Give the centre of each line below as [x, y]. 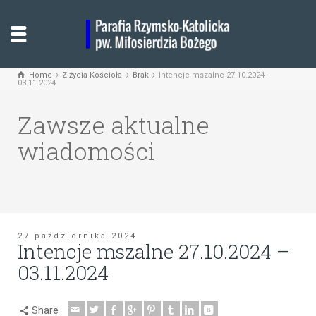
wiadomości [86, 150]
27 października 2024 [77, 236]
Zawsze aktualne [114, 124]
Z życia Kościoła [92, 75]
